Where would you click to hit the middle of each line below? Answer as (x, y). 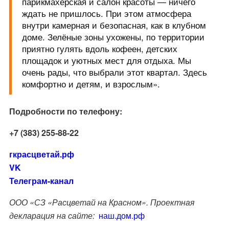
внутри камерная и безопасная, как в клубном (114, 25)
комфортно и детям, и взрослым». (91, 84)
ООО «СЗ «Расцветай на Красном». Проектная (102, 202)
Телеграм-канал (41, 181)
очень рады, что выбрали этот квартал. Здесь (114, 72)
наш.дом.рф (121, 216)
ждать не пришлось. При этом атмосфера (106, 13)
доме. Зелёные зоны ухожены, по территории (113, 37)
